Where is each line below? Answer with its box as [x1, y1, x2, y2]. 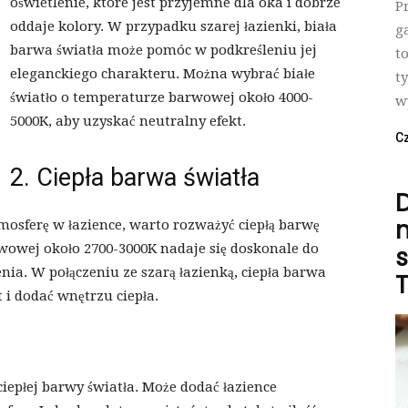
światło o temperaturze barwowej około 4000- [10, 89, 313, 107]
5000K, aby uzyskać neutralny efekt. [10, 113, 246, 130]
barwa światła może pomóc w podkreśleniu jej [10, 42, 317, 59]
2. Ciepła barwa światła [10, 163, 260, 193]
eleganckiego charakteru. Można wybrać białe [10, 66, 315, 83]
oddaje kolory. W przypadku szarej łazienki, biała [10, 18, 337, 36]
